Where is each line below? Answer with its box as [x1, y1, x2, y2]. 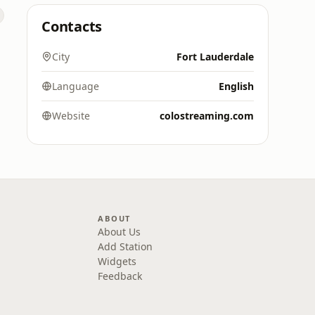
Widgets [98, 255, 137, 268]
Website [52, 109, 90, 122]
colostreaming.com [160, 109, 254, 122]
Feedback [98, 269, 143, 283]
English [219, 79, 254, 93]
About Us [98, 225, 141, 238]
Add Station [98, 240, 153, 253]
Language [52, 79, 99, 93]
